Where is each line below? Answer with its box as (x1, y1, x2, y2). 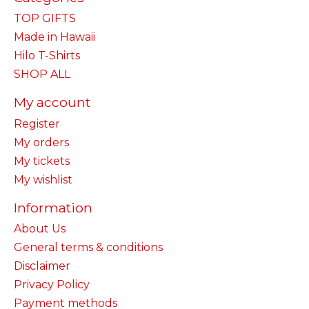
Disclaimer (14, 259, 70, 273)
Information (14, 199, 92, 216)
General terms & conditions (14, 241, 163, 255)
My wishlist (14, 172, 72, 186)
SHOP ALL (14, 68, 70, 81)
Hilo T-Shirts (14, 49, 80, 63)
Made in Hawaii (14, 30, 95, 44)
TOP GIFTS (14, 12, 76, 26)
